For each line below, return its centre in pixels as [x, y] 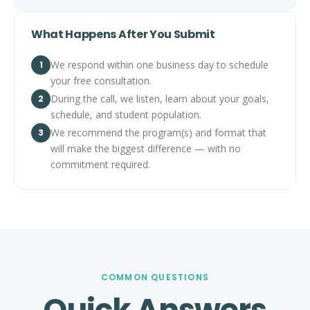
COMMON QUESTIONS [155, 277]
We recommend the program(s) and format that [158, 133]
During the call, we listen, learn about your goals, [160, 99]
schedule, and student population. [126, 115]
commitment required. [100, 165]
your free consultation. [101, 81]
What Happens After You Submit [123, 35]
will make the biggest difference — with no [146, 149]
